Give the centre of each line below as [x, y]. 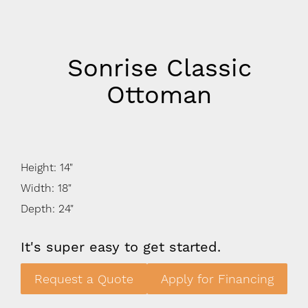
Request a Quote [84, 279]
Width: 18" [46, 188]
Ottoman [159, 95]
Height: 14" [47, 168]
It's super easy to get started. [121, 247]
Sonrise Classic [159, 68]
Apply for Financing [217, 279]
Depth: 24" [47, 209]
